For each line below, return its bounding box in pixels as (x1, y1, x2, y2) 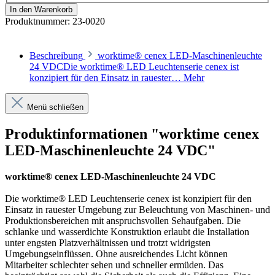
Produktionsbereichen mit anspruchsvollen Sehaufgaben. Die (5, 215, 241, 227)
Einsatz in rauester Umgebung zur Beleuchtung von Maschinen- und (5, 204, 270, 215)
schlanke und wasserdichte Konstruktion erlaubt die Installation (5, 227, 249, 238)
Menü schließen (27, 103, 83, 112)
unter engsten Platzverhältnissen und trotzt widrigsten (5, 238, 211, 249)
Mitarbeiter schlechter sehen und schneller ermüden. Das (5, 260, 223, 271)
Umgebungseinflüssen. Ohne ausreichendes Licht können (5, 249, 228, 260)
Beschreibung (29, 50, 83, 61)
